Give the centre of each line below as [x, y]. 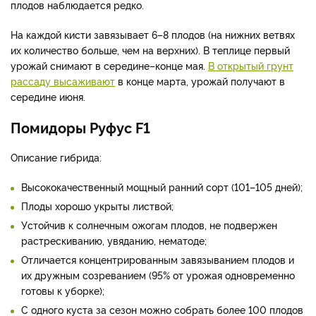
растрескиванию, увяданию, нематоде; [114, 241]
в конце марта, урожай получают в [200, 81]
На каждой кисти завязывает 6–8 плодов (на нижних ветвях [153, 35]
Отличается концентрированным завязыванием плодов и [158, 260]
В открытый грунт [251, 66]
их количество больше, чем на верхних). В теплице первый [150, 50]
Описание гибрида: [56, 157]
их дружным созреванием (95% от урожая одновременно [158, 275]
